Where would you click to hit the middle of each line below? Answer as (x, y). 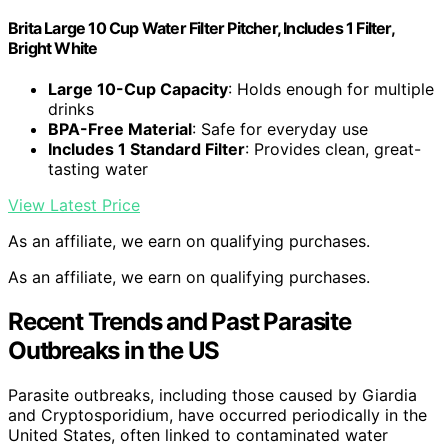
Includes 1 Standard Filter (146, 149)
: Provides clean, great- (333, 149)
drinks (71, 109)
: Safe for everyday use (280, 129)
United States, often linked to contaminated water (198, 435)
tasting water (98, 169)
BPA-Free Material (120, 129)
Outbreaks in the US (114, 351)
